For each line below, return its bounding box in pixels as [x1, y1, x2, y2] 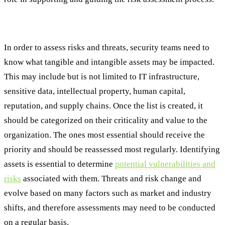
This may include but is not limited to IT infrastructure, [4, 72, 199, 82]
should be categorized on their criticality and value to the [4, 116, 207, 126]
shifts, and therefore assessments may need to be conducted [4, 203, 215, 213]
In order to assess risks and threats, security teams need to [4, 43, 209, 53]
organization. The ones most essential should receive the [4, 130, 205, 140]
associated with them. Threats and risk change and [21, 174, 201, 184]
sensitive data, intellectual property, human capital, [4, 86, 185, 96]
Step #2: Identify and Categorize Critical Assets [4, 19, 200, 30]
